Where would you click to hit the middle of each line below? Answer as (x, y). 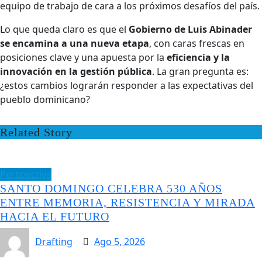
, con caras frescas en (197, 43)
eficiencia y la (198, 57)
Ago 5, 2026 (120, 242)
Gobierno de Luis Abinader (190, 29)
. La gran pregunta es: (200, 71)
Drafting (54, 242)
